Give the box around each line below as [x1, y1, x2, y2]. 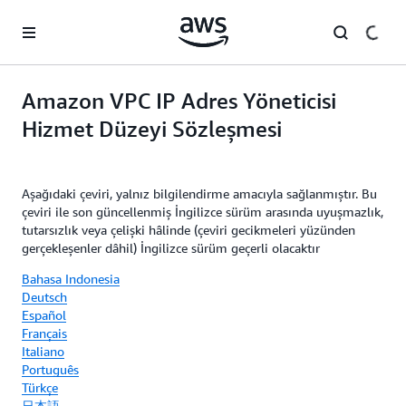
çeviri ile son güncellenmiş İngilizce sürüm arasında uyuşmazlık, [22, 204, 383, 219]
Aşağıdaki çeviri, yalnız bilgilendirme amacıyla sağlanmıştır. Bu [22, 186, 377, 201]
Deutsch [22, 289, 67, 304]
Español [22, 307, 66, 323]
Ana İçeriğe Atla [8, 11, 98, 25]
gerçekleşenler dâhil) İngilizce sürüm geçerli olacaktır [22, 240, 320, 256]
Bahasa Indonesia [22, 271, 120, 286]
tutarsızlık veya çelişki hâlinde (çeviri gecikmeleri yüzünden [22, 222, 355, 237]
